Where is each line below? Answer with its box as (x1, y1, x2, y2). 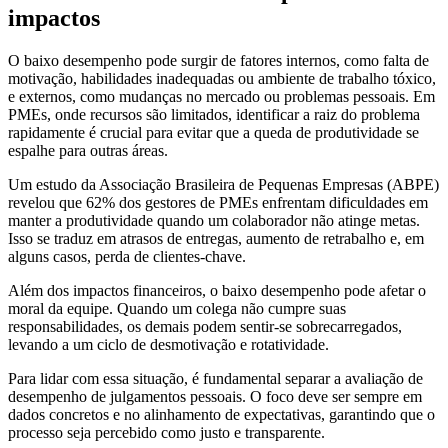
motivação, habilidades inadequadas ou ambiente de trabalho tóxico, (8, 69, 436, 87)
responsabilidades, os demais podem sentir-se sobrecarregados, (8, 317, 402, 335)
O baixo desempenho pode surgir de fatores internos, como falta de (8, 51, 429, 69)
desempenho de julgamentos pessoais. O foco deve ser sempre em (8, 387, 422, 405)
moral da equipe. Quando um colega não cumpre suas (8, 299, 346, 317)
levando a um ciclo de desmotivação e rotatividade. (8, 335, 329, 353)
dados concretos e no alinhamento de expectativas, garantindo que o (8, 405, 435, 423)
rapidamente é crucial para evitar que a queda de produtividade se (8, 123, 419, 141)
